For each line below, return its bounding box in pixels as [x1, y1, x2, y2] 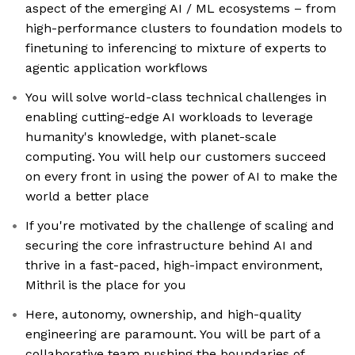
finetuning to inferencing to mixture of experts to [25, 40, 326, 56]
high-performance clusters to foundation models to [25, 21, 342, 36]
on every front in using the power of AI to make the [25, 169, 338, 185]
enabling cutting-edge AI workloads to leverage [25, 109, 313, 125]
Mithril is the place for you [25, 277, 186, 293]
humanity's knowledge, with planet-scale [25, 129, 277, 145]
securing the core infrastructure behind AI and [25, 238, 313, 254]
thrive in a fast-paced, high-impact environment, [25, 258, 323, 273]
